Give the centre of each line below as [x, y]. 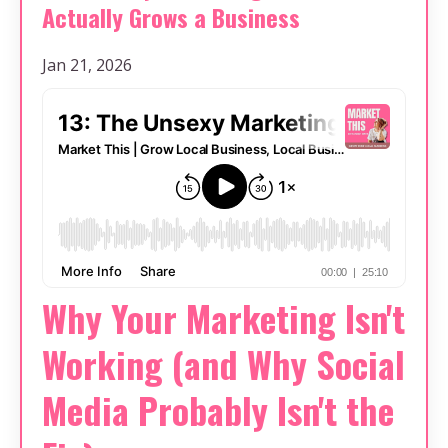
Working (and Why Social [223, 363]
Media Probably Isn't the [218, 409]
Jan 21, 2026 [87, 64]
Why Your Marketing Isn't [223, 317]
